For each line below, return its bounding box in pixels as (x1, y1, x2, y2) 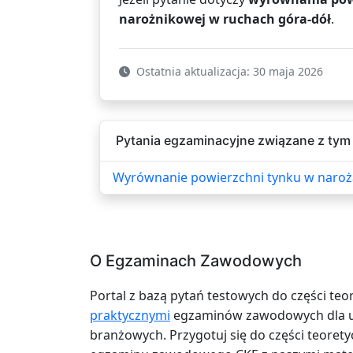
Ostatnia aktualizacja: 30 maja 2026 (133, 63, 323, 79)
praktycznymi (90, 306, 170, 324)
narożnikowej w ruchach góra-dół (119, 9, 331, 28)
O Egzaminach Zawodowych (90, 251, 302, 270)
